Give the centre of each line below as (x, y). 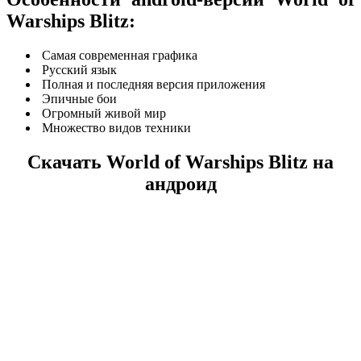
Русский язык (78, 69)
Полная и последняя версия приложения (152, 84)
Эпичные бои (78, 98)
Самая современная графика (118, 55)
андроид (180, 183)
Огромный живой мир (102, 113)
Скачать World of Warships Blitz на (180, 162)
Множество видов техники (115, 127)
